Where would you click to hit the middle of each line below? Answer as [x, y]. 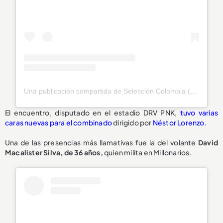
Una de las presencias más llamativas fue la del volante [102, 142]
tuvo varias [199, 112]
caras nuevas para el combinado [58, 122]
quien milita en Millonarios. [148, 152]
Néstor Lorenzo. [179, 122]
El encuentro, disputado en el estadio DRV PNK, [93, 112]
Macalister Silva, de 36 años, [55, 152]
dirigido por [132, 122]
